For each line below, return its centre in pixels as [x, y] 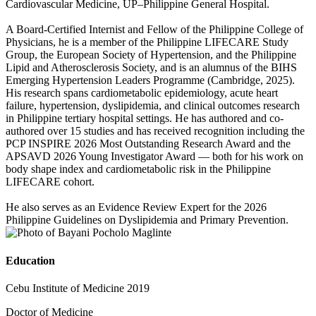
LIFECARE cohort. [50, 182]
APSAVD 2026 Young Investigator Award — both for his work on [154, 157]
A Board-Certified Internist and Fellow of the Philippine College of [154, 30]
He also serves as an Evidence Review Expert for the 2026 [136, 207]
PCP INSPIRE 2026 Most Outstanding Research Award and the [148, 144]
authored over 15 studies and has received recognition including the [155, 131]
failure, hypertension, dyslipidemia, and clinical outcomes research [153, 106]
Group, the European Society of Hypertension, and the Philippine [151, 55]
